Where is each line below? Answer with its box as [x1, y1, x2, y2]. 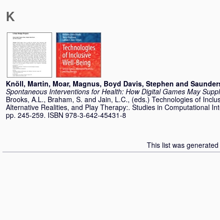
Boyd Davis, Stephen [104, 79, 174, 88]
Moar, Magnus [53, 79, 100, 88]
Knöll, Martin [6, 79, 49, 88]
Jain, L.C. [98, 94, 128, 104]
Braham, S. [48, 94, 82, 104]
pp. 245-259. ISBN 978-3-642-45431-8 [6, 110, 126, 120]
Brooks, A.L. [6, 94, 44, 104]
